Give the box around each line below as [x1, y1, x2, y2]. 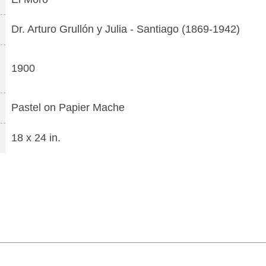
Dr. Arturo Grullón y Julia [11, 23, 127, 35]
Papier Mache [59, 102, 125, 113]
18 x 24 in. [11, 132, 61, 144]
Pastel [11, 102, 41, 113]
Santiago [137, 23, 179, 35]
